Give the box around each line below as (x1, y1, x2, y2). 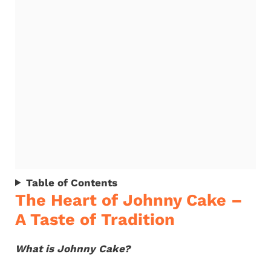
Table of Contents (26, 176, 118, 189)
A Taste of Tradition (15, 209, 175, 229)
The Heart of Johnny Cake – (15, 190, 243, 210)
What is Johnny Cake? (15, 242, 130, 255)
